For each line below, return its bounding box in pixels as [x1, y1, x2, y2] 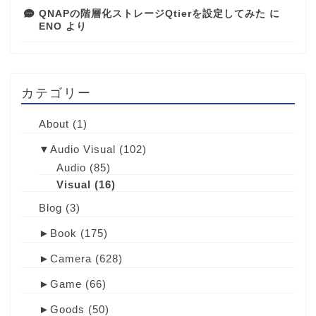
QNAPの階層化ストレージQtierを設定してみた [39, 8, 266, 20]
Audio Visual [50, 143, 116, 156]
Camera [50, 253, 92, 265]
